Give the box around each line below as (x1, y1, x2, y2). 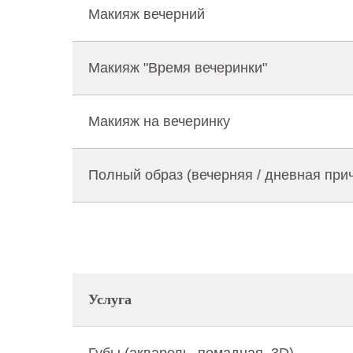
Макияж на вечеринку (88, 113, 230, 129)
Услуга (88, 292, 132, 307)
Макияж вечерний (88, 6, 205, 22)
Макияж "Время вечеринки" (88, 60, 267, 76)
